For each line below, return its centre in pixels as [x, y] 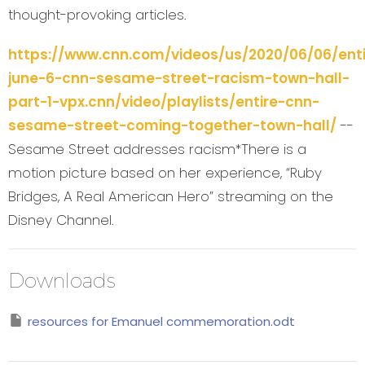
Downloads [62, 281]
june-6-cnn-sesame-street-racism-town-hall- [179, 79]
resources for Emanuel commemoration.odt [161, 322]
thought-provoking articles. [97, 15]
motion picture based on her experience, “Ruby [165, 173]
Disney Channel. [61, 220]
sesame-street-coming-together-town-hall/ [172, 126]
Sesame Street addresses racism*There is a [157, 150]
